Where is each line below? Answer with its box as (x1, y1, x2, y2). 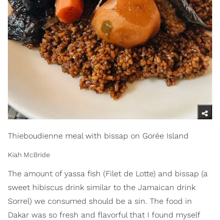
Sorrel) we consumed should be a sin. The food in (8, 196, 192, 206)
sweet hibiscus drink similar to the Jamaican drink (8, 183, 195, 192)
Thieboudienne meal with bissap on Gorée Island (8, 131, 189, 141)
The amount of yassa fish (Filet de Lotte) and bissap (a (8, 169, 208, 179)
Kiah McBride (8, 151, 50, 159)
